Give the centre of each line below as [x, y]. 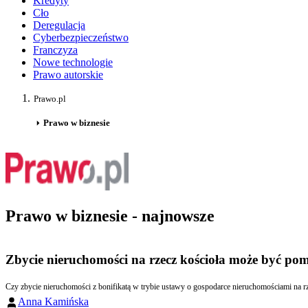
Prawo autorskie [68, 75]
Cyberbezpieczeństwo [81, 38]
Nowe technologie [73, 63]
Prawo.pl [50, 99]
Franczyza [55, 50]
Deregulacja [59, 25]
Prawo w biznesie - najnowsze [110, 216]
